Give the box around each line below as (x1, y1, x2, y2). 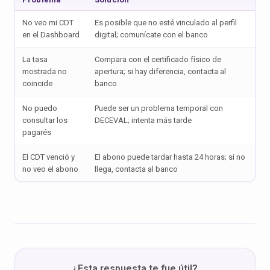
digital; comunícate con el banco (95, 30, 208, 39)
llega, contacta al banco (95, 165, 178, 174)
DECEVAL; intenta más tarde (95, 116, 192, 125)
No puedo (22, 104, 57, 113)
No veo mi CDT (22, 18, 74, 27)
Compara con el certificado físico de (95, 55, 221, 64)
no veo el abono (22, 165, 78, 174)
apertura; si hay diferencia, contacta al (95, 67, 226, 76)
